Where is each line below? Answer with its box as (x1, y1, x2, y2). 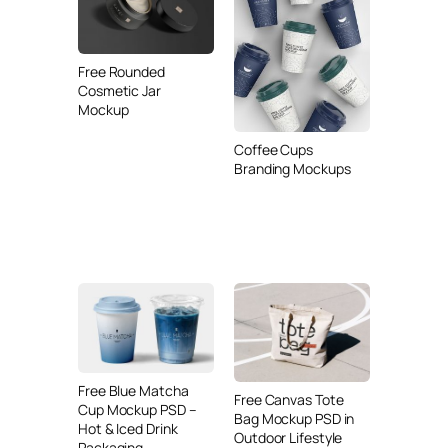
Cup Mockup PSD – (78, 399, 197, 419)
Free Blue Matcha (78, 380, 189, 400)
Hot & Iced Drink (78, 418, 178, 438)
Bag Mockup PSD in (234, 409, 355, 429)
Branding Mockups (234, 158, 351, 178)
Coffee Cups (234, 139, 313, 159)
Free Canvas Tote (234, 390, 344, 410)
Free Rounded (78, 62, 165, 82)
